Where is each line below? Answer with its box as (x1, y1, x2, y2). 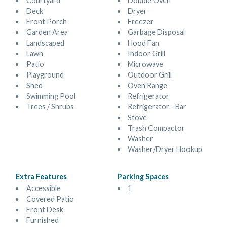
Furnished (26, 216, 59, 225)
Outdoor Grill (128, 70, 172, 80)
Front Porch (26, 17, 67, 26)
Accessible (26, 184, 61, 193)
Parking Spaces (117, 172, 169, 181)
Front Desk (26, 205, 63, 214)
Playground (26, 70, 64, 80)
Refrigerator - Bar (128, 102, 187, 111)
